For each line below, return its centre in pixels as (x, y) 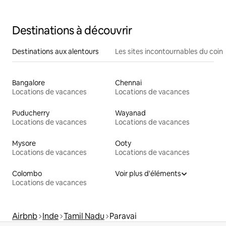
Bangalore (29, 82)
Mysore (24, 143)
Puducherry (31, 113)
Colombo (27, 173)
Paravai (123, 216)
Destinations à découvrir (72, 30)
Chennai (128, 82)
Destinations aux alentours (55, 51)
